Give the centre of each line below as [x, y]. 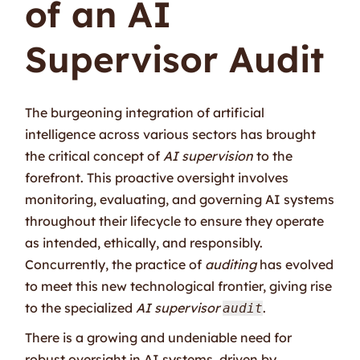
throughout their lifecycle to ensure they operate [175, 221]
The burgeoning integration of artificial [145, 112]
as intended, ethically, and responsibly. [144, 242]
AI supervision [209, 155]
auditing [231, 264]
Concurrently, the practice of [115, 264]
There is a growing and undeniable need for [159, 337]
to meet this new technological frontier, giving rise [179, 286]
